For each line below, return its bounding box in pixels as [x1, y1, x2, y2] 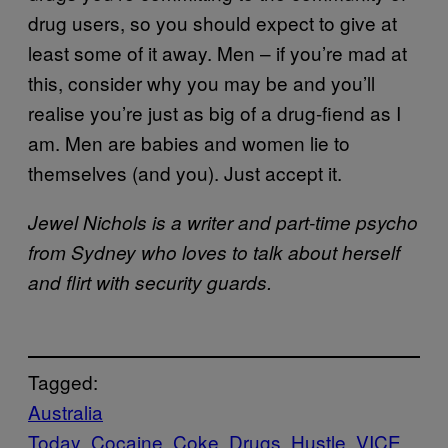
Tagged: [28, 368, 98, 396]
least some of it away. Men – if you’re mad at [28, 38, 407, 66]
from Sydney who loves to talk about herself [28, 238, 400, 265]
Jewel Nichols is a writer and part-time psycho [28, 208, 418, 235]
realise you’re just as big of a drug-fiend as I [28, 98, 401, 126]
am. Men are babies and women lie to [28, 128, 350, 156]
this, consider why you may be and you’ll [28, 68, 375, 96]
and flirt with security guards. [28, 268, 272, 295]
